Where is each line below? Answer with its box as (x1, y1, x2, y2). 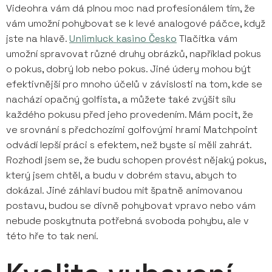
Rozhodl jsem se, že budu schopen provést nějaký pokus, (6, 154, 266, 166)
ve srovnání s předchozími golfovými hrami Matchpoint (6, 123, 257, 136)
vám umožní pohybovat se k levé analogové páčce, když (6, 17, 265, 30)
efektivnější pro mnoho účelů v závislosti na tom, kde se (6, 78, 262, 90)
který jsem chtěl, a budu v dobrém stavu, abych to (6, 169, 237, 182)
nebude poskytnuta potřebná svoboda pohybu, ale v (6, 214, 249, 227)
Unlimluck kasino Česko (69, 32, 177, 45)
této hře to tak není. (6, 229, 98, 242)
